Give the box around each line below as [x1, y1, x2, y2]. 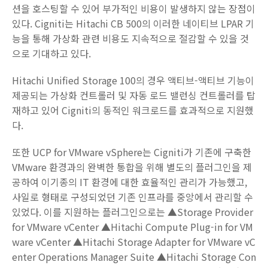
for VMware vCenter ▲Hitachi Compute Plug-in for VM [12, 220, 253, 234]
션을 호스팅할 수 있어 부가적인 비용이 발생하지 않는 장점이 [12, 1, 255, 16]
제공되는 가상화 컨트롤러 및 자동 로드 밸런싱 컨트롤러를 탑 [12, 88, 255, 102]
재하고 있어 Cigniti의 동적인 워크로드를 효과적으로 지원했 [12, 103, 254, 117]
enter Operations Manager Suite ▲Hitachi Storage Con [12, 249, 256, 264]
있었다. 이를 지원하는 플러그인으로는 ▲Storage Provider [12, 205, 253, 219]
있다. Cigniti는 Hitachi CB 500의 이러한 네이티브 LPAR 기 [12, 16, 254, 31]
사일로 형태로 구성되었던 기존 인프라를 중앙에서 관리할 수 [12, 190, 253, 204]
